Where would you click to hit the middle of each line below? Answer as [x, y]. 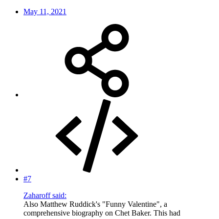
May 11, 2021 [45, 12]
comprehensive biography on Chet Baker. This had [102, 213]
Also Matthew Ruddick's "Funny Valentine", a [95, 204]
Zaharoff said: [45, 196]
